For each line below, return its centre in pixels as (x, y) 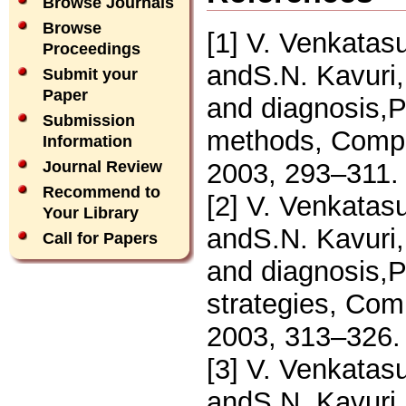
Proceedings (92, 49)
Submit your (90, 74)
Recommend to (101, 192)
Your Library (91, 213)
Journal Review (102, 167)
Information (87, 141)
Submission (89, 121)
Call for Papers (100, 238)
